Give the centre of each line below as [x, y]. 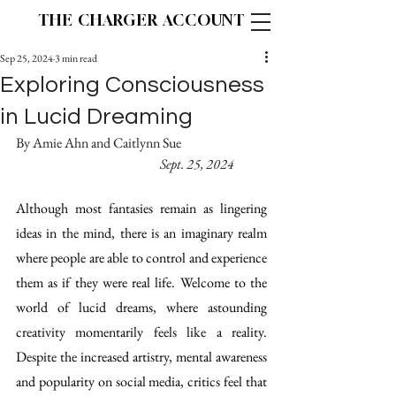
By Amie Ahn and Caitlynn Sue [99, 143]
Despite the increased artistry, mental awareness [141, 357]
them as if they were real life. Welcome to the [141, 282]
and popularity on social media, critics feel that [141, 381]
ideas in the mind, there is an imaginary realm [141, 233]
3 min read [76, 58]
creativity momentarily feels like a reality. [141, 332]
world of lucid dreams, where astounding [141, 307]
